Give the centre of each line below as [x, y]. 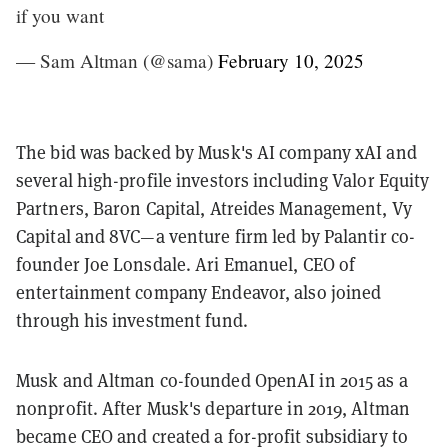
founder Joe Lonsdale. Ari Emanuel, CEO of [186, 264]
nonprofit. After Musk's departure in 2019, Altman [213, 408]
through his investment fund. [132, 320]
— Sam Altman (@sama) [117, 60]
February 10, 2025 [291, 60]
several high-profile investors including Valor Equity [223, 180]
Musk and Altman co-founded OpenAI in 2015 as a [212, 380]
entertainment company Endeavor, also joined [199, 292]
